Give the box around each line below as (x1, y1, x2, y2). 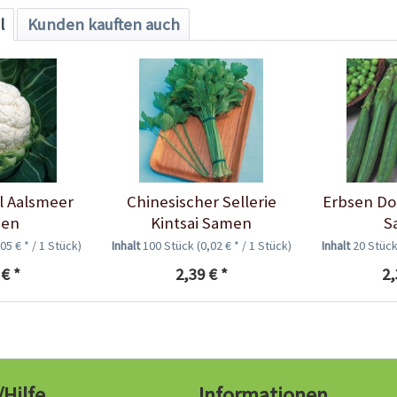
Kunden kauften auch (27, 13, 180, 35)
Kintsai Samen (151, 212, 253, 233)
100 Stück (142, 237, 197, 253)
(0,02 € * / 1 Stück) (196, 237, 292, 253)
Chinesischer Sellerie (126, 191, 276, 212)
